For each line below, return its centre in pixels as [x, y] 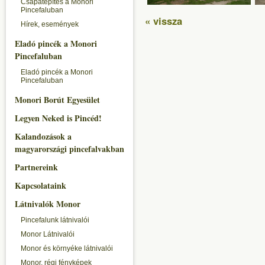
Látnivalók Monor [48, 204]
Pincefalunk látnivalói [55, 220]
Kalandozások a [43, 136]
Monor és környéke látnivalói [67, 248]
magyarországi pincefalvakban [70, 149]
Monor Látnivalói [48, 234]
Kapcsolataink [41, 185]
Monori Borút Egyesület [57, 100]
